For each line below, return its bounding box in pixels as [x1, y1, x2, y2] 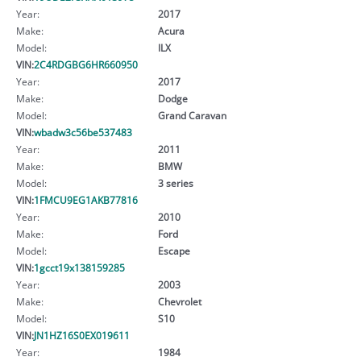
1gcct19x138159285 [34, 260, 125, 274]
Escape [157, 243, 190, 257]
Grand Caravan [157, 108, 226, 122]
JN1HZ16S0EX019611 [34, 328, 130, 342]
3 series [157, 176, 193, 189]
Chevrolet [157, 294, 201, 308]
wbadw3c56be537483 [34, 125, 132, 139]
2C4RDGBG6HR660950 [34, 57, 138, 71]
